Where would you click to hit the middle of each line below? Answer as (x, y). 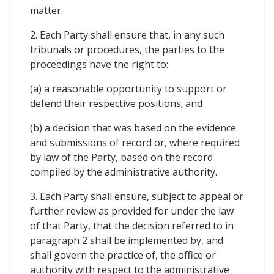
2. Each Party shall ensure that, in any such (127, 35)
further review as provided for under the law (132, 211)
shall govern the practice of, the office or (123, 255)
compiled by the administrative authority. (124, 172)
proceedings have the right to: (99, 64)
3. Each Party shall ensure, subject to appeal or (137, 196)
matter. (46, 10)
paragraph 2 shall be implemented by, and (127, 240)
